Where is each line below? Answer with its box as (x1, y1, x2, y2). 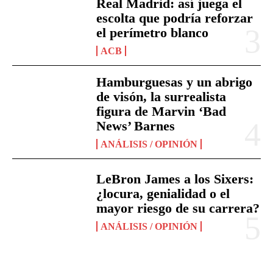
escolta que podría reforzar (96, 10, 253, 26)
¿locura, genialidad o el (96, 185, 230, 201)
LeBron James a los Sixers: (96, 171, 254, 186)
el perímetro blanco (96, 24, 209, 40)
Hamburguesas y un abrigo (96, 74, 253, 90)
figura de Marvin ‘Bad (96, 103, 227, 119)
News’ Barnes (96, 118, 175, 133)
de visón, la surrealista (96, 88, 227, 104)
